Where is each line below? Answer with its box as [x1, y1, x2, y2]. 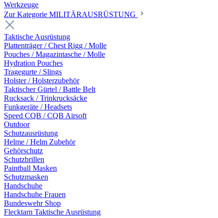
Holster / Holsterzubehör [4, 76, 79, 85]
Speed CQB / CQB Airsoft [4, 111, 87, 120]
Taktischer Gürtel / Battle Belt [4, 85, 95, 93]
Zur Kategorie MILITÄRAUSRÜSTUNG [4, 10, 138, 18]
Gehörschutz [4, 146, 43, 155]
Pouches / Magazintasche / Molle [4, 50, 105, 58]
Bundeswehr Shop [4, 199, 61, 207]
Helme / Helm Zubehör [4, 138, 75, 146]
